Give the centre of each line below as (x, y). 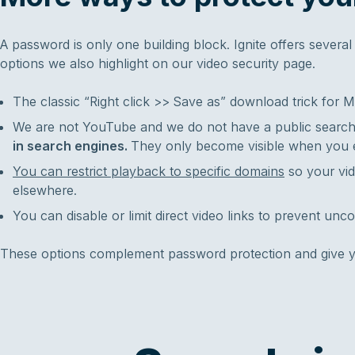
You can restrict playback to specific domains (149, 171)
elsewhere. (45, 190)
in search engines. (72, 145)
